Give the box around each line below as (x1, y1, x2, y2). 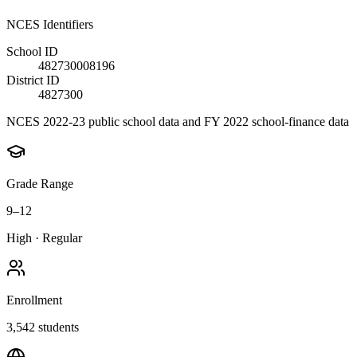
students (35, 320, 79, 334)
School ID (6, 44, 58, 58)
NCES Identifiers (6, 17, 93, 31)
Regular (42, 230, 82, 245)
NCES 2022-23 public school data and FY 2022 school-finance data (6, 114, 349, 128)
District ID (6, 73, 60, 87)
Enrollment (6, 292, 62, 307)
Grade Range (6, 176, 73, 190)
